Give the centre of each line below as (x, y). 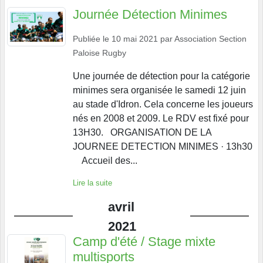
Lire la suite (92, 183)
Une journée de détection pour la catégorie (161, 76)
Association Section (210, 38)
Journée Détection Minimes (150, 14)
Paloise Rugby (100, 53)
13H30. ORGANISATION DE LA (142, 132)
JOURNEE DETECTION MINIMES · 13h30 (163, 146)
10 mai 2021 (135, 38)
